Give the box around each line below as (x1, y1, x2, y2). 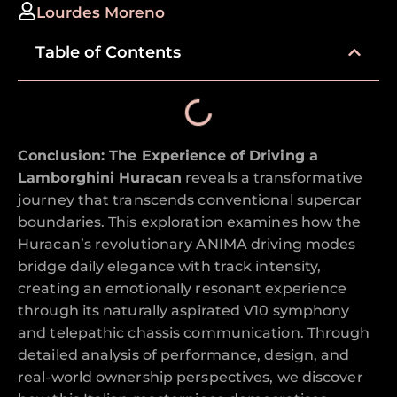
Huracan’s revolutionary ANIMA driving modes (18, 235, 356, 253)
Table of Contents (35, 42, 181, 62)
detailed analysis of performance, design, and (18, 346, 350, 363)
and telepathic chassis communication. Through (18, 323, 370, 341)
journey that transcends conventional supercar (18, 191, 362, 208)
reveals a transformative (181, 168, 363, 186)
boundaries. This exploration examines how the (18, 213, 362, 230)
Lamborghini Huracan (18, 168, 182, 186)
